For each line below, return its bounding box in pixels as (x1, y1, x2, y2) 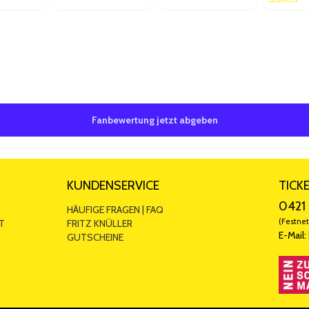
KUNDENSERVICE (66, 177, 159, 193)
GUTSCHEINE (66, 230, 123, 243)
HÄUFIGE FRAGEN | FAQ (66, 203, 163, 216)
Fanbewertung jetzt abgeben (91, 113, 218, 126)
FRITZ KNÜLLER (66, 217, 132, 230)
